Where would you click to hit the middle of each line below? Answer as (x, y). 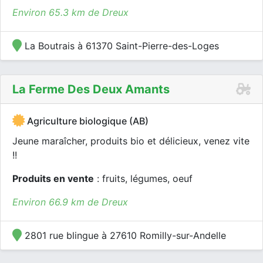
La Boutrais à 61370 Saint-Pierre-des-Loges (120, 46)
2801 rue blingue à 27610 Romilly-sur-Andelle (124, 235)
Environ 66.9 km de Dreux (70, 202)
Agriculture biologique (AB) (87, 121)
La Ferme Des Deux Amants (91, 89)
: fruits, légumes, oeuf (143, 178)
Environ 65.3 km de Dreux (70, 12)
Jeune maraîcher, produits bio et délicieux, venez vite (131, 141)
